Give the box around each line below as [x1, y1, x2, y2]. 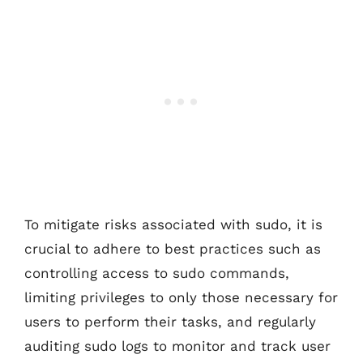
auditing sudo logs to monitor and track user [24, 337, 331, 354]
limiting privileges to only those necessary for [24, 288, 338, 305]
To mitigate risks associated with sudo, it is [24, 216, 322, 233]
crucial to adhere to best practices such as [24, 240, 321, 257]
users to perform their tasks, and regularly [24, 313, 316, 330]
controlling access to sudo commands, [24, 264, 289, 281]
